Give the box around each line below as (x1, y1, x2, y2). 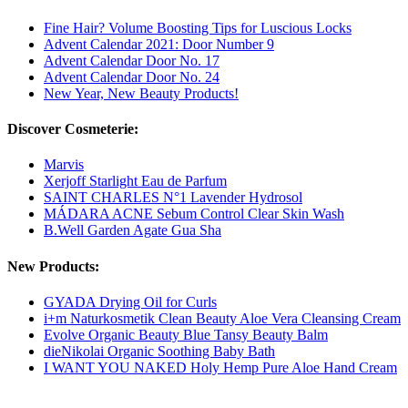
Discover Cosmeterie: (7, 121, 138, 138)
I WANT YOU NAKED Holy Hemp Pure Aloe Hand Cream (44, 359, 397, 375)
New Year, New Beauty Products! (44, 85, 239, 101)
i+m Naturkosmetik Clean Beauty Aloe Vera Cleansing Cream (44, 310, 401, 326)
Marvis (44, 157, 84, 173)
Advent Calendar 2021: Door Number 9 (44, 36, 274, 52)
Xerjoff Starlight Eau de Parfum (44, 173, 227, 189)
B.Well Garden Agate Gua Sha (44, 222, 221, 239)
